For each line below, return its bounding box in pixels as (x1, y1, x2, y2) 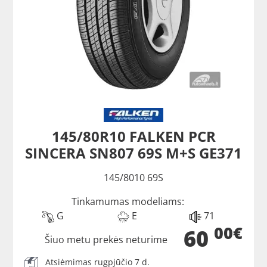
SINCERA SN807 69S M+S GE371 (25, 143, 242, 163)
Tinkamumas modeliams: (71, 195, 184, 209)
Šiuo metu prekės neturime (45, 233, 168, 247)
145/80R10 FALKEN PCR (51, 126, 216, 147)
